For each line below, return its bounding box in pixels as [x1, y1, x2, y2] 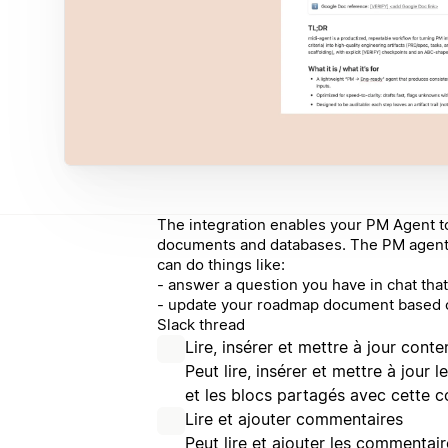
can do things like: [157, 255, 285, 275]
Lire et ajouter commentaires [185, 409, 403, 430]
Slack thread [157, 315, 245, 335]
